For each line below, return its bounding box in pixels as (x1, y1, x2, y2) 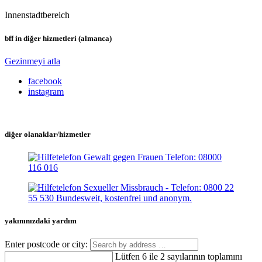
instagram (28, 86, 64, 96)
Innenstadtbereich (5, 10, 70, 20)
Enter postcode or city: (5, 239, 90, 250)
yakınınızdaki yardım (5, 216, 77, 226)
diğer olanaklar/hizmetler (5, 129, 91, 139)
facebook (28, 75, 62, 86)
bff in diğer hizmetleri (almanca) (5, 33, 112, 43)
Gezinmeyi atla (5, 56, 60, 66)
